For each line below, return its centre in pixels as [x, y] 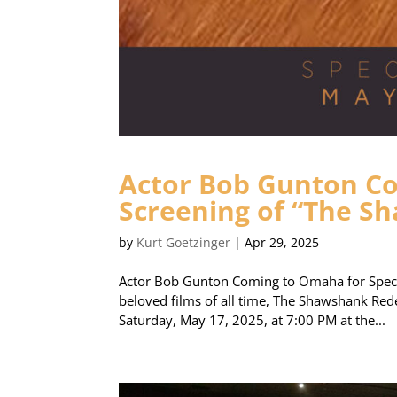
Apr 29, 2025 [282, 243]
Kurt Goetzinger [184, 243]
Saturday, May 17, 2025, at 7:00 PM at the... [253, 320]
